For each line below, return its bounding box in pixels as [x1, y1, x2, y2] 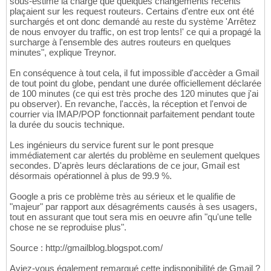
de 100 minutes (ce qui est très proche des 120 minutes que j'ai [10, 88, 258, 99]
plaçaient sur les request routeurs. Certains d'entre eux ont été [10, 6, 254, 17]
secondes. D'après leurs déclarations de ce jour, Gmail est [10, 160, 240, 171]
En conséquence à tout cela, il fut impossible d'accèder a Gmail [10, 68, 259, 79]
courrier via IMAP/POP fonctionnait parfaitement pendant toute [10, 109, 255, 120]
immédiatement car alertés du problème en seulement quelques [10, 150, 260, 161]
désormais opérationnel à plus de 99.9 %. [10, 171, 172, 181]
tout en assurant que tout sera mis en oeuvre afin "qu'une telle [10, 212, 252, 223]
